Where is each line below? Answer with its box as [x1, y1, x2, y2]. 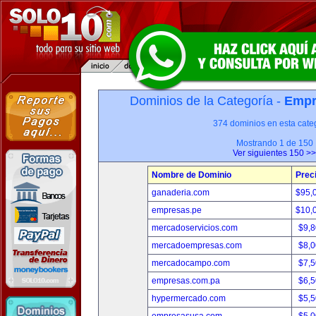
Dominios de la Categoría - [129, 94, 284, 108]
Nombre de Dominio [152, 170, 231, 180]
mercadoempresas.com [152, 241, 242, 250]
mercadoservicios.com [152, 223, 238, 233]
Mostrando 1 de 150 [236, 138, 313, 148]
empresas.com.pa [152, 276, 220, 286]
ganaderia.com [152, 188, 209, 197]
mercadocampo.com [152, 258, 230, 268]
